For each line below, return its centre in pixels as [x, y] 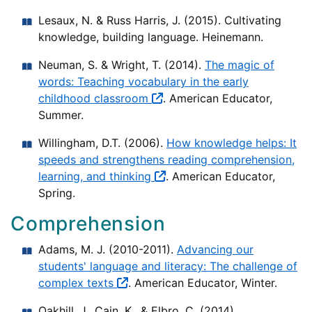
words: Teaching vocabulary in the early [143, 82]
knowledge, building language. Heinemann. [151, 37]
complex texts [78, 283]
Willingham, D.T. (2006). [102, 143]
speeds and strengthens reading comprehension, [166, 160]
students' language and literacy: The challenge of [168, 266]
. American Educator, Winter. [203, 283]
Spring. [57, 193]
